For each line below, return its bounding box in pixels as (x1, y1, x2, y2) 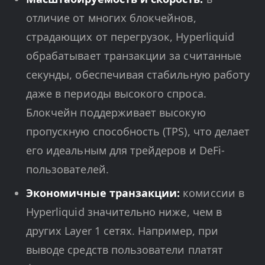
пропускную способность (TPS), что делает (26, 124, 250, 138)
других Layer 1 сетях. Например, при (26, 224, 218, 238)
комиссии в (180, 186, 244, 200)
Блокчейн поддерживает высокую (26, 105, 206, 119)
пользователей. (26, 162, 109, 176)
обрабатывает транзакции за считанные (26, 49, 241, 63)
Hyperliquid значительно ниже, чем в (26, 205, 222, 219)
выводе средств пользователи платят (26, 243, 223, 257)
